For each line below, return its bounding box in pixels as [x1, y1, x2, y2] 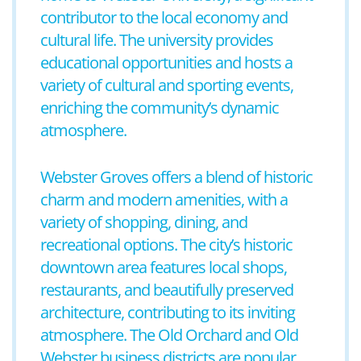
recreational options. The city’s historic [40, 234, 293, 255]
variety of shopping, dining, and [40, 211, 247, 233]
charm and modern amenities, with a [40, 189, 288, 210]
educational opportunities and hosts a [40, 52, 293, 73]
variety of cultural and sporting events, [40, 74, 293, 96]
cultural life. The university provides [40, 29, 273, 51]
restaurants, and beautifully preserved [40, 279, 293, 301]
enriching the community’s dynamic [40, 97, 279, 118]
